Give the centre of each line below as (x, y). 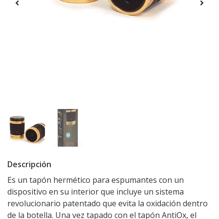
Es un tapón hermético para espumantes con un (96, 180)
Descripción (29, 164)
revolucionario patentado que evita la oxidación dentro (108, 204)
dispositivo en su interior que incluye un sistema (96, 192)
